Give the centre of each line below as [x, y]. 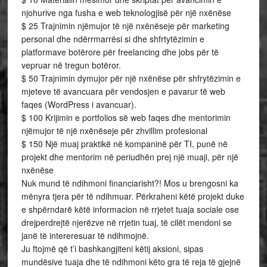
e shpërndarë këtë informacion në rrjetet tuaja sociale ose [130, 209]
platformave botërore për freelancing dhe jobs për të [120, 52]
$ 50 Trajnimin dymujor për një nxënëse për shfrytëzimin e [131, 78]
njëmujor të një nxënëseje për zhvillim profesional [114, 131]
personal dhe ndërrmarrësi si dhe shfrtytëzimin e [113, 39]
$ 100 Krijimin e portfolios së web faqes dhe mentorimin [126, 117]
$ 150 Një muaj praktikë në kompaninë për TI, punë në [124, 144]
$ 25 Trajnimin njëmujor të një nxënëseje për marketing [125, 26]
